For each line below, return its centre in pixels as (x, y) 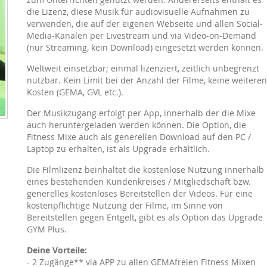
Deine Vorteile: (57, 250)
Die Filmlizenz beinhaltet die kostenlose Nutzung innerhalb (145, 170)
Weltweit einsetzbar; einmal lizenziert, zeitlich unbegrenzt (143, 68)
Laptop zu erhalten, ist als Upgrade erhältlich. (118, 149)
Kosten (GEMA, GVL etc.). (75, 92)
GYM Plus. (46, 229)
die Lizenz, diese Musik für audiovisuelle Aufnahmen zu (138, 12)
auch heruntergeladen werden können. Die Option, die (136, 125)
